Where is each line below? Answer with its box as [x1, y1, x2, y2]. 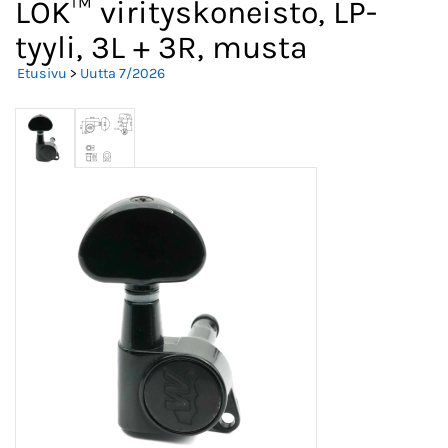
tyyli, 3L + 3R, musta [15, 29, 308, 67]
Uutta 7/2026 [80, 65, 165, 83]
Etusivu [17, 65, 67, 83]
